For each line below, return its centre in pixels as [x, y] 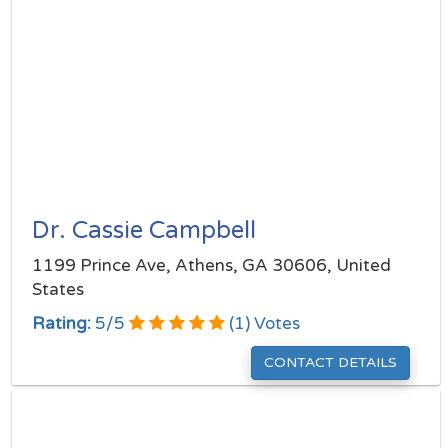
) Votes [272, 323]
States [58, 289]
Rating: [61, 323]
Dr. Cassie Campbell [144, 230]
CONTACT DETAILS [330, 362]
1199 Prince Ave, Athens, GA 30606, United [211, 265]
